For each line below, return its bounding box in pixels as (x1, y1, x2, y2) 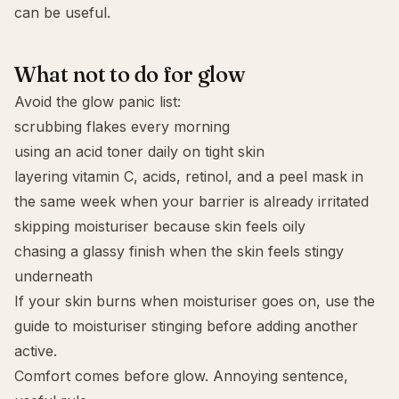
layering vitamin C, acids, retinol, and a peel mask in (14, 167, 363, 185)
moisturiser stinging (72, 317, 202, 335)
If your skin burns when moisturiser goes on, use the (14, 292, 375, 310)
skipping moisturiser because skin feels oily (14, 217, 305, 235)
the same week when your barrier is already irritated (14, 192, 369, 210)
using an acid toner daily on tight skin (14, 142, 265, 160)
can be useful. (14, 4, 110, 21)
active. (14, 342, 57, 360)
